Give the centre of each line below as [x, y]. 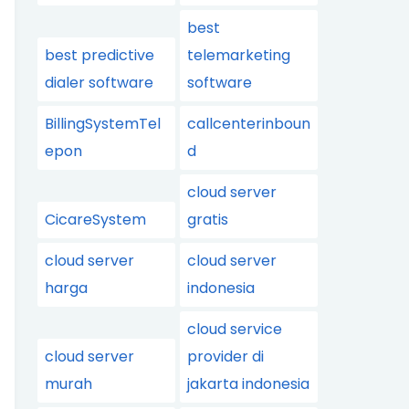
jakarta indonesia [249, 384]
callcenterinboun [249, 124]
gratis [208, 220]
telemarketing [239, 55]
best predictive [100, 55]
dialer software [99, 83]
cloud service [235, 329]
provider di [226, 357]
